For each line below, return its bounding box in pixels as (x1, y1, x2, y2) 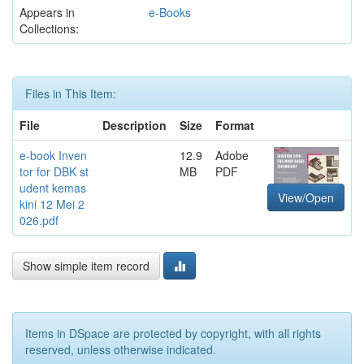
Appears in (19, 4, 75, 21)
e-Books (149, 4, 191, 21)
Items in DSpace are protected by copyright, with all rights (25, 325, 321, 342)
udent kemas (19, 180, 86, 197)
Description (102, 117, 167, 134)
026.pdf (19, 212, 58, 229)
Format (215, 117, 254, 134)
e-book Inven (19, 147, 87, 164)
